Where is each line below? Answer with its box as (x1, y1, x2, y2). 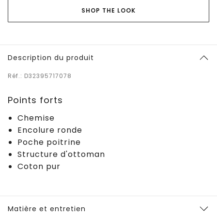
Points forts (8, 93, 63, 106)
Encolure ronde (17, 124, 82, 136)
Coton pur (17, 160, 61, 172)
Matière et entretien (8, 203, 86, 214)
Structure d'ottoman (17, 148, 105, 160)
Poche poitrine (17, 136, 81, 148)
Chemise (17, 112, 55, 124)
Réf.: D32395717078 (8, 71, 72, 80)
